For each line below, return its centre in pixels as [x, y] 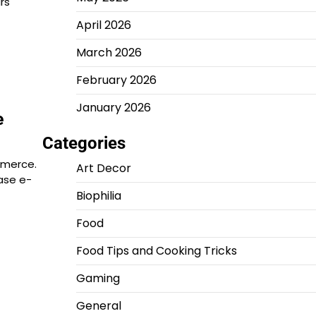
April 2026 [103, 25]
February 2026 [116, 80]
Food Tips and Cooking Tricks [156, 251]
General [98, 306]
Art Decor [103, 168]
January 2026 [113, 108]
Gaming [98, 278]
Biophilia [98, 196]
